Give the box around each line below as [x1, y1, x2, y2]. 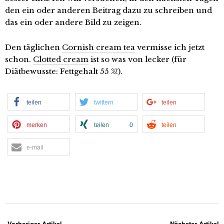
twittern [94, 98, 113, 106]
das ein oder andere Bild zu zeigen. [5, 17, 141, 27]
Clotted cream [33, 54, 88, 64]
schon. [5, 54, 33, 64]
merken [26, 121, 47, 128]
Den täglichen [5, 42, 62, 52]
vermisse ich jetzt [135, 42, 204, 52]
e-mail [26, 143, 43, 151]
